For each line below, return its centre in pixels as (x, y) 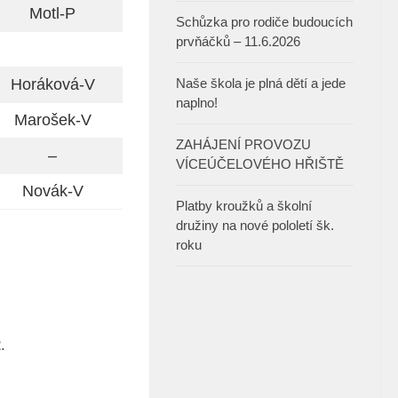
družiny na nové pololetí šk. (255, 226)
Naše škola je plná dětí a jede (261, 84)
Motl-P (52, 14)
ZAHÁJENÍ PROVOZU (243, 145)
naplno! (197, 103)
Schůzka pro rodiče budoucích (264, 22)
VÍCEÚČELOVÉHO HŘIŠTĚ (260, 164)
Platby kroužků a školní (244, 206)
